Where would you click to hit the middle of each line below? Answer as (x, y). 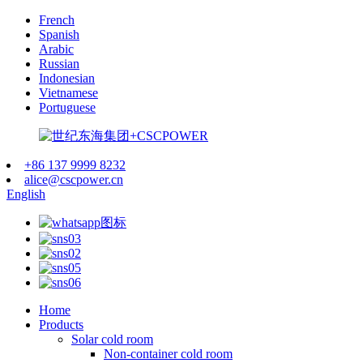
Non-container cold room (168, 354)
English (26, 194)
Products (61, 325)
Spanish (59, 34)
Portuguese (67, 107)
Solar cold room (112, 339)
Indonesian (67, 78)
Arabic (56, 49)
